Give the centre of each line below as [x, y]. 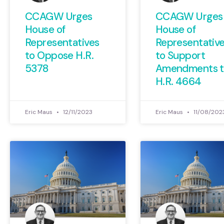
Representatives [62, 43]
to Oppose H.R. [59, 56]
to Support [180, 56]
